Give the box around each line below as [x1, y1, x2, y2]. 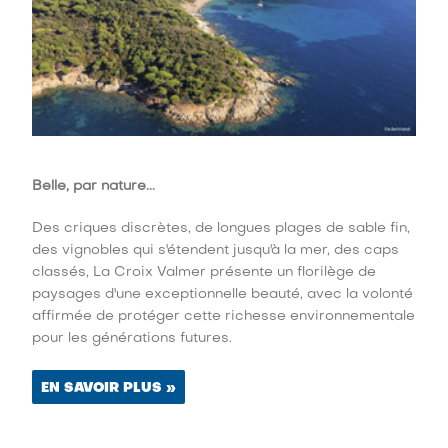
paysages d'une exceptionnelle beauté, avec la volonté [32, 287, 414, 301]
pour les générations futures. [32, 331, 233, 345]
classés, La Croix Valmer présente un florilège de [32, 265, 377, 279]
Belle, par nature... [32, 179, 156, 193]
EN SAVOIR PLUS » [41, 381, 177, 395]
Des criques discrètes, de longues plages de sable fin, [32, 221, 411, 235]
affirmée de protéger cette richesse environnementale [32, 309, 416, 323]
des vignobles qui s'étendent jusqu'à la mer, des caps [32, 243, 400, 257]
